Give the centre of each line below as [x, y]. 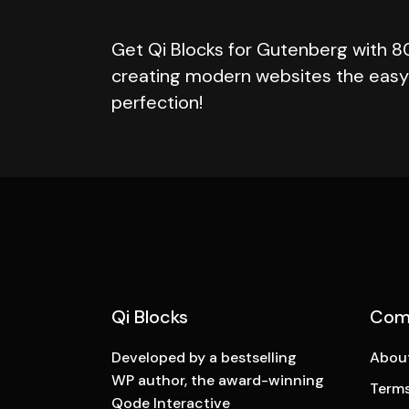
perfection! [157, 102]
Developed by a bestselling [204, 357]
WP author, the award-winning [218, 380]
